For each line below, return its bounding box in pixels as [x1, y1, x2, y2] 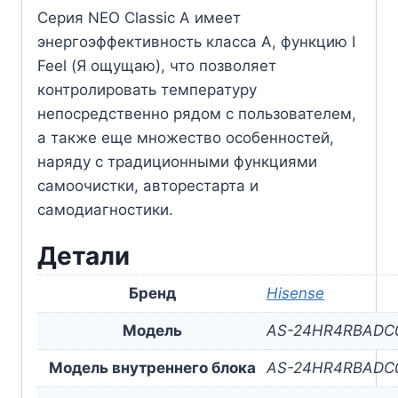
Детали [37, 240, 130, 271]
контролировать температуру [37, 80, 257, 99]
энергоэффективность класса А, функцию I [37, 32, 355, 51]
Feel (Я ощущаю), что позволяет [37, 56, 276, 75]
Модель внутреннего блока [48, 358, 256, 377]
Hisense [267, 283, 324, 302]
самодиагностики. [37, 200, 173, 219]
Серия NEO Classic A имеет [37, 8, 241, 27]
